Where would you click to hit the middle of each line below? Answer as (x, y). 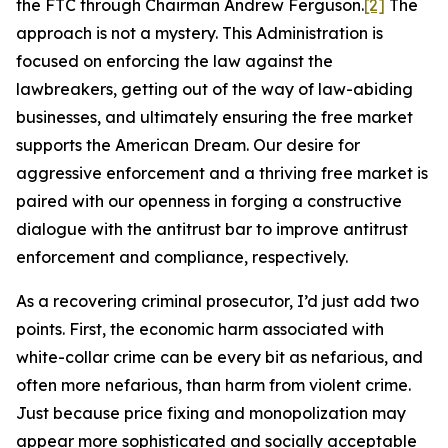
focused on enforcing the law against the (174, 61)
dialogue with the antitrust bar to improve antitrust (212, 229)
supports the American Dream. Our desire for (188, 145)
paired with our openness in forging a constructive (209, 201)
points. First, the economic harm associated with (200, 329)
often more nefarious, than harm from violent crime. (213, 385)
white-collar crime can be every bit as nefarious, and (219, 357)
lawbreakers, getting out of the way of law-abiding (214, 89)
